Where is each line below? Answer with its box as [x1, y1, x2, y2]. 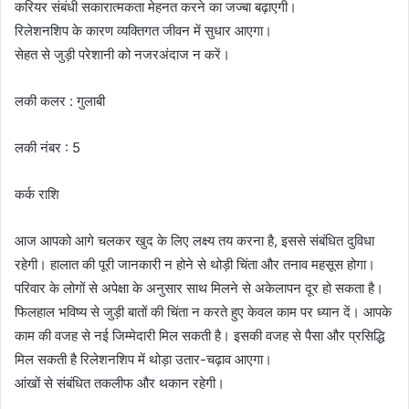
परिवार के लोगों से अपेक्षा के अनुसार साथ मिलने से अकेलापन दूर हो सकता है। [15, 278, 383, 297]
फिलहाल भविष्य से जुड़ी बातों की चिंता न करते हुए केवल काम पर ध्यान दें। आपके [15, 302, 392, 320]
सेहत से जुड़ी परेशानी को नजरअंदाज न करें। [15, 45, 230, 63]
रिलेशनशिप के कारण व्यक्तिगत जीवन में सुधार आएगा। [15, 21, 272, 39]
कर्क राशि [15, 184, 59, 203]
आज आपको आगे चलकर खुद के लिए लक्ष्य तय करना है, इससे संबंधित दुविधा [15, 231, 374, 249]
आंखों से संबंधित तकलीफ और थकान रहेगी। [15, 373, 225, 392]
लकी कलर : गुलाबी [15, 91, 105, 110]
